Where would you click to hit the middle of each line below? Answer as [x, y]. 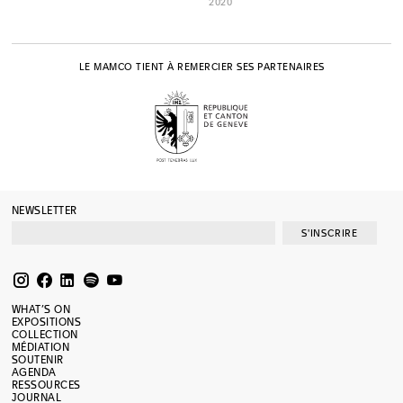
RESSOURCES [46, 385]
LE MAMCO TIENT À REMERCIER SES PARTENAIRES [201, 67]
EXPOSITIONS [46, 322]
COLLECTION [45, 335]
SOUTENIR [37, 360]
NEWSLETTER [44, 210]
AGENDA [34, 372]
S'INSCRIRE [330, 233]
